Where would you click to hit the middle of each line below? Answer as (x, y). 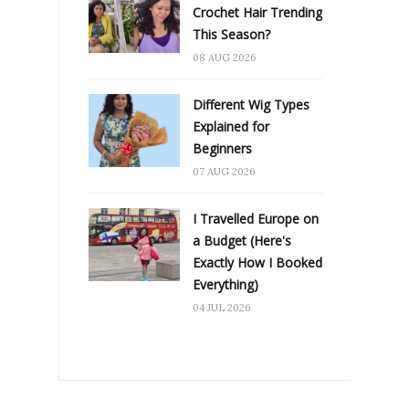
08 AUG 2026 (225, 57)
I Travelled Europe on (256, 218)
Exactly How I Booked (257, 262)
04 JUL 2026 (222, 307)
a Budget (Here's (242, 240)
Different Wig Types (251, 104)
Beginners (222, 148)
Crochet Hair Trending (257, 12)
